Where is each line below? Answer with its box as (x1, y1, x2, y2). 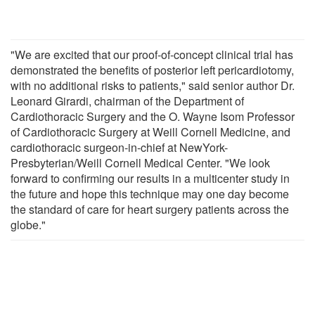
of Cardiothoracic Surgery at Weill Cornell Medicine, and (11, 123, 290, 140)
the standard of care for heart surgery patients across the (11, 200, 289, 217)
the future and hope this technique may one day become (11, 185, 289, 202)
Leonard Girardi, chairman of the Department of (11, 92, 244, 109)
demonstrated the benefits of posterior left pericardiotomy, (11, 61, 294, 78)
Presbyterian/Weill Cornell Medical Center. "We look (11, 154, 270, 171)
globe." (11, 216, 46, 233)
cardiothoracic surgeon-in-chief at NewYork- (11, 139, 228, 155)
